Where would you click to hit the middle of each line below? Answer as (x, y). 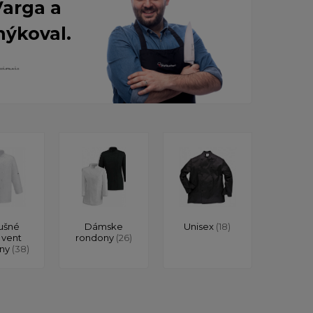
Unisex (200, 226)
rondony (95, 237)
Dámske (103, 226)
